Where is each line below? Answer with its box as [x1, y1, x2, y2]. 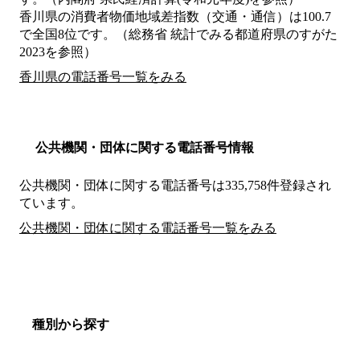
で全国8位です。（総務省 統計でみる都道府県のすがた [19, 27, 337, 42]
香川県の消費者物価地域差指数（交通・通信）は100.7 [19, 10, 331, 24]
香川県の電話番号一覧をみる [19, 70, 186, 84]
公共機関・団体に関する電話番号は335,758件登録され [19, 178, 331, 193]
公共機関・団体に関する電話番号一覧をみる [19, 221, 276, 235]
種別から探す [32, 317, 109, 332]
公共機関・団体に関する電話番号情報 [35, 141, 254, 155]
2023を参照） [19, 45, 96, 59]
